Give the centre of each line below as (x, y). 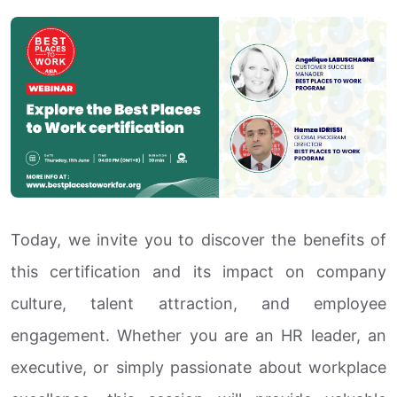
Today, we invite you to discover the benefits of (198, 239)
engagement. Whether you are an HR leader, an (198, 335)
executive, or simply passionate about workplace (198, 367)
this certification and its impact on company (198, 271)
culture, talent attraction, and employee (198, 303)
